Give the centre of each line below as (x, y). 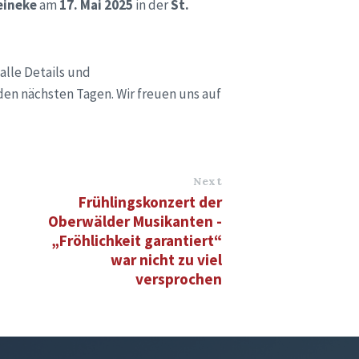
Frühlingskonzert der (151, 202)
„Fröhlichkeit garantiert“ (137, 240)
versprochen (179, 278)
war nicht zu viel (167, 259)
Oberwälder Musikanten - (135, 221)
